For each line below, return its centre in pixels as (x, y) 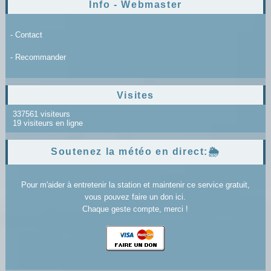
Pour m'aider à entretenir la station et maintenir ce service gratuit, (135, 184)
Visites (135, 95)
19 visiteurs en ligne (46, 123)
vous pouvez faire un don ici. (135, 197)
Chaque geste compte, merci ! (135, 209)
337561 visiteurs (40, 114)
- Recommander (38, 57)
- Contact (26, 34)
